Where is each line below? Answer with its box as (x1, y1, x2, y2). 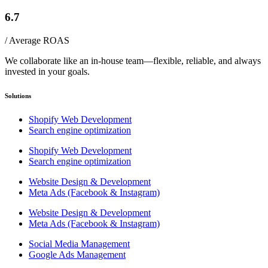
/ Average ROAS (5, 35, 69, 46)
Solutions (5, 92, 31, 100)
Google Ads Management (29, 249, 126, 260)
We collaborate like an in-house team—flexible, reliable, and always (5, 56, 261, 66)
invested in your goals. (5, 66, 90, 77)
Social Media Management (29, 239, 130, 249)
